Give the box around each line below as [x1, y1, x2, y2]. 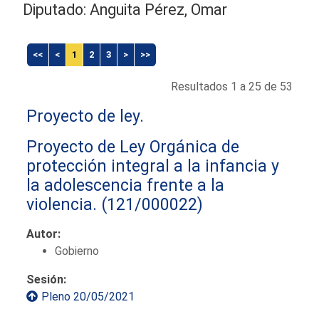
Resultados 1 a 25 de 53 [170, 79, 293, 93]
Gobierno [55, 244, 100, 258]
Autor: [26, 226, 61, 241]
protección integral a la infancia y [26, 155, 280, 176]
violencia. [26, 194, 98, 214]
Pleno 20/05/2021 [41, 289, 135, 303]
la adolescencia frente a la [26, 174, 225, 195]
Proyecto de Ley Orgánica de [26, 136, 240, 157]
